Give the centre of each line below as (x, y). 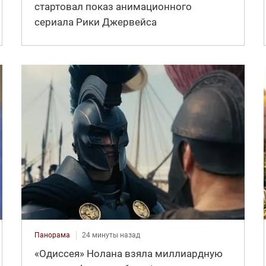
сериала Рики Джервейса (95, 22)
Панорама (52, 235)
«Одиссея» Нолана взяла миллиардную (128, 253)
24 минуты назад (111, 235)
